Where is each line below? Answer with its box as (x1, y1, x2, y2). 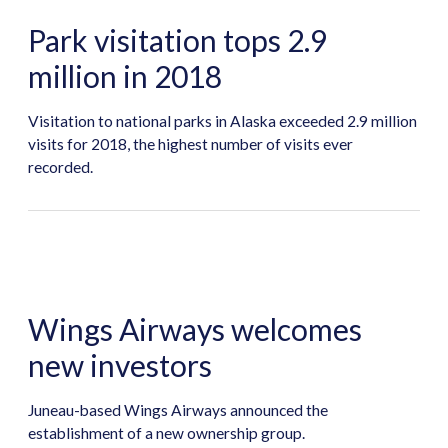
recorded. (27, 157, 93, 176)
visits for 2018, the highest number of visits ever (27, 134, 353, 153)
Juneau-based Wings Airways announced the (27, 400, 328, 419)
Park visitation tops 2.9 (27, 22, 327, 59)
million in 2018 (27, 58, 222, 95)
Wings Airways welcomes (27, 311, 362, 348)
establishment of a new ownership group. (27, 423, 305, 442)
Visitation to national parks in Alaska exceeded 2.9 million (27, 111, 417, 130)
